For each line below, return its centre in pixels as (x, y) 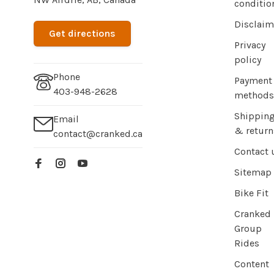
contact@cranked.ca (98, 133)
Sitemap (253, 172)
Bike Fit (251, 193)
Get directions (82, 33)
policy (248, 59)
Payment (253, 80)
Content (252, 264)
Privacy (250, 45)
